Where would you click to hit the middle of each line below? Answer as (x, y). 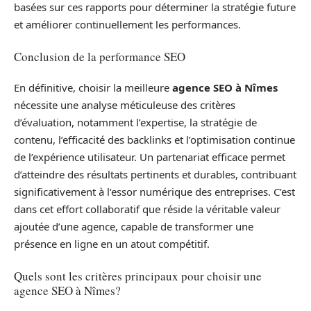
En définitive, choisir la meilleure (93, 88)
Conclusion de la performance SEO (100, 56)
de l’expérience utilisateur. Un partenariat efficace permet (150, 157)
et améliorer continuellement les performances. (127, 25)
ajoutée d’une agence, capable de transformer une (134, 227)
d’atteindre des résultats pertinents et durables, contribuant (155, 175)
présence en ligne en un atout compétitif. (112, 244)
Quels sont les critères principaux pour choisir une (138, 276)
